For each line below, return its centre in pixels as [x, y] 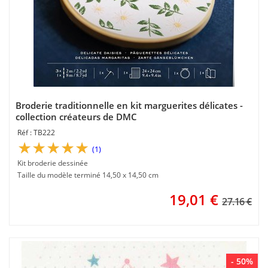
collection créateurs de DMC [76, 117]
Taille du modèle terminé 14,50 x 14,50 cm [88, 175]
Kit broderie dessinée [53, 163]
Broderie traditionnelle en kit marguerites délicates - [129, 105]
